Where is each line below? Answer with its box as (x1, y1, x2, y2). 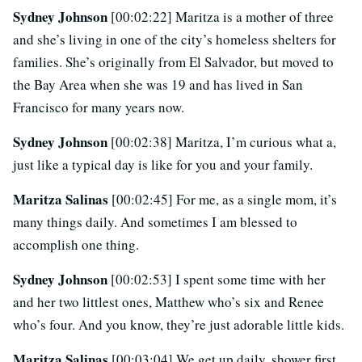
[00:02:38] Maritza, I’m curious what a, (111, 133, 336, 152)
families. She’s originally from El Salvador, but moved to (13, 53, 334, 72)
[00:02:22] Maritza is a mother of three (111, 7, 334, 27)
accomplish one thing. (13, 235, 139, 255)
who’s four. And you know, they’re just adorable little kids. (13, 315, 344, 335)
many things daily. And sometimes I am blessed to (13, 213, 297, 232)
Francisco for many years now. (13, 98, 184, 117)
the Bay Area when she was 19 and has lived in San (13, 75, 303, 95)
